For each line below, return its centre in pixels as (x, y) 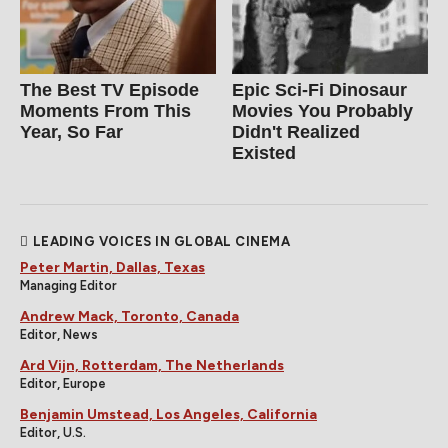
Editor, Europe (63, 384)
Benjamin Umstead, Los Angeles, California (168, 415)
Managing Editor (68, 286)
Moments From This (105, 111)
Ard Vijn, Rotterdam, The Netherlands (152, 366)
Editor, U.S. (53, 433)
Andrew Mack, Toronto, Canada (129, 317)
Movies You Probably (323, 111)
